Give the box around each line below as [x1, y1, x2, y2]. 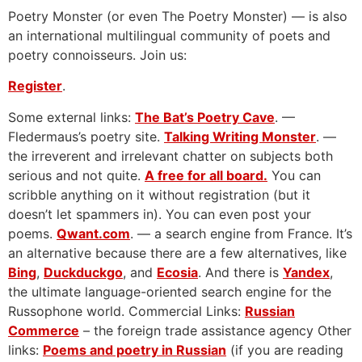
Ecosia [157, 263, 198, 280]
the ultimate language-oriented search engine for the [8, 283, 331, 300]
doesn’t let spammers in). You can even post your [8, 205, 311, 222]
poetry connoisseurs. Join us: [8, 46, 187, 63]
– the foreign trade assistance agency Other [79, 322, 351, 339]
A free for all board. [145, 166, 267, 183]
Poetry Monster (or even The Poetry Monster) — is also [8, 7, 347, 24]
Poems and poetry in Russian [43, 341, 226, 358]
